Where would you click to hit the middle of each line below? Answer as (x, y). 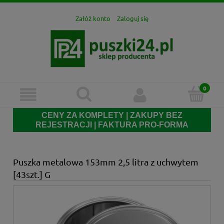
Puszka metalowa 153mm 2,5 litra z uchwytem (106, 162)
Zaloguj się (133, 18)
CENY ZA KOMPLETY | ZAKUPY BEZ (112, 115)
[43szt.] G (32, 174)
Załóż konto (93, 18)
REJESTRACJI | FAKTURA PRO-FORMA (112, 125)
